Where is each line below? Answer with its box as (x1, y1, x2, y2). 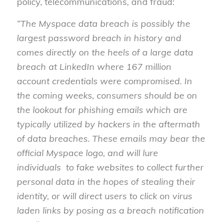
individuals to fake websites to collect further (16, 162, 204, 173)
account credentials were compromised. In (16, 75, 192, 87)
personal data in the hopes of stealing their (16, 176, 195, 188)
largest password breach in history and (16, 32, 181, 44)
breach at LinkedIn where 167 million (16, 61, 171, 73)
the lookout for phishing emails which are (16, 104, 187, 116)
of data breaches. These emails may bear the (16, 133, 205, 145)
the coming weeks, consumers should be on (16, 90, 197, 102)
